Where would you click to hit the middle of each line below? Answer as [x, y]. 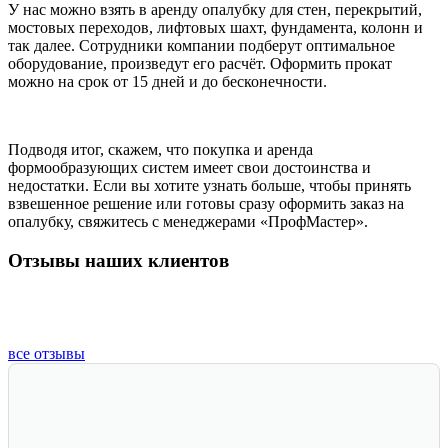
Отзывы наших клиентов [118, 260]
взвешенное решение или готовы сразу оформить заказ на [206, 204]
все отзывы [46, 353]
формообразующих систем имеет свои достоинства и [189, 168]
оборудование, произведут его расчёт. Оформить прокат [200, 64]
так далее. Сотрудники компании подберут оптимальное [201, 46]
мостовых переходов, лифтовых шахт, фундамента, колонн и [215, 28]
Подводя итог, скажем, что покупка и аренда [160, 150]
